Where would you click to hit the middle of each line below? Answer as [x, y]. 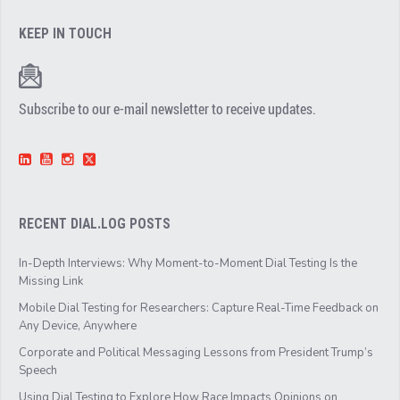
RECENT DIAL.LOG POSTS [95, 225]
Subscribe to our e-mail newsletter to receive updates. [168, 109]
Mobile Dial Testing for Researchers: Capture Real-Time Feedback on [199, 308]
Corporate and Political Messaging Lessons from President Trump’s [196, 352]
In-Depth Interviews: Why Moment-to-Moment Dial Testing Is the [188, 263]
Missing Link [51, 281]
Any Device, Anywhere [78, 325]
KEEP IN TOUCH [66, 33]
